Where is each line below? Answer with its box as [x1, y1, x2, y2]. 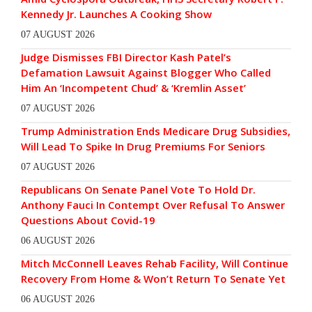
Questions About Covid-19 [21, 213, 155, 228]
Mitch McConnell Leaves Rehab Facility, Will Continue [21, 256, 288, 271]
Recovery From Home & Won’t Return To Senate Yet [21, 272, 286, 286]
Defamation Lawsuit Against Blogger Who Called [21, 65, 271, 80]
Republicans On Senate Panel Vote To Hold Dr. [21, 182, 256, 197]
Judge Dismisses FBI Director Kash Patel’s [21, 50, 231, 65]
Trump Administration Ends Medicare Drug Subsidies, [21, 124, 290, 139]
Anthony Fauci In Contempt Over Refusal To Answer [21, 198, 285, 212]
